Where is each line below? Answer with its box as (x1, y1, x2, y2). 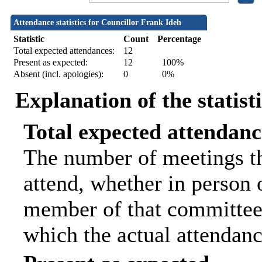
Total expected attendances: (13, 46, 115, 56)
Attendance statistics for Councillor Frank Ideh (13, 18, 181, 27)
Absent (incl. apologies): (13, 69, 104, 80)
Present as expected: (13, 57, 88, 68)
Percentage (157, 34, 201, 44)
